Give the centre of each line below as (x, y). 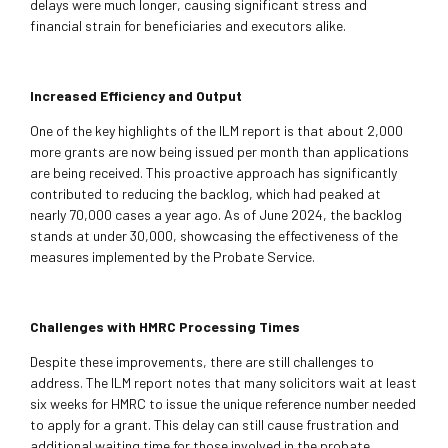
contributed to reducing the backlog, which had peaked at (205, 194)
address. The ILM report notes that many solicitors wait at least (223, 383)
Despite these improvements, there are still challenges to (202, 362)
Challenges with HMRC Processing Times (165, 327)
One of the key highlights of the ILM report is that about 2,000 (216, 131)
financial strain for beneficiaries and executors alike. (188, 26)
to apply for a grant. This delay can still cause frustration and (214, 425)
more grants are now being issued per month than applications (219, 152)
